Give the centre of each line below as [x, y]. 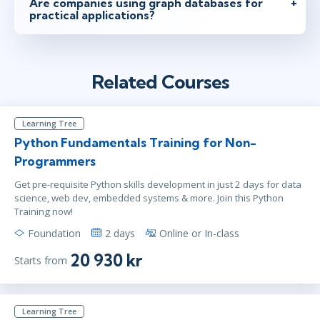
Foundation [54, 233]
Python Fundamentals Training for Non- [135, 142]
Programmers [55, 161]
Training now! [44, 211]
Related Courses [160, 81]
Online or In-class [199, 233]
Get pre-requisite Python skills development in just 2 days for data [158, 184]
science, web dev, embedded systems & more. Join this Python [149, 197]
